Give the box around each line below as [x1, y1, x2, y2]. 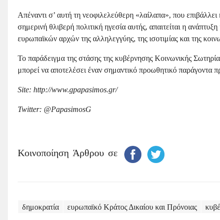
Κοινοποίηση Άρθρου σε [18, 146, 121, 161]
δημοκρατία [22, 202, 59, 211]
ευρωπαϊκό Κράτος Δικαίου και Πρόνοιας [67, 202, 197, 211]
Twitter [18, 105, 39, 113]
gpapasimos [69, 85, 107, 94]
